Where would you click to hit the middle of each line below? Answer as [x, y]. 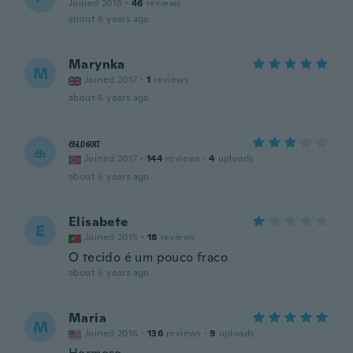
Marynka [97, 64]
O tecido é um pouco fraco [148, 257]
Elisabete [98, 222]
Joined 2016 [111, 333]
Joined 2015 [111, 237]
